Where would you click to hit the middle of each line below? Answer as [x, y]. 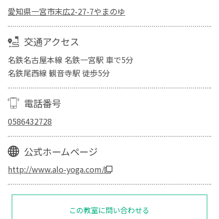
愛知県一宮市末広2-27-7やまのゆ [67, 11]
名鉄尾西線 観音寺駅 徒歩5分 [59, 73]
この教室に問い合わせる [109, 210]
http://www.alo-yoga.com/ [56, 169]
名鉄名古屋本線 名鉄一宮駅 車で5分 [71, 59]
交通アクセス [51, 42]
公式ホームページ [61, 151]
